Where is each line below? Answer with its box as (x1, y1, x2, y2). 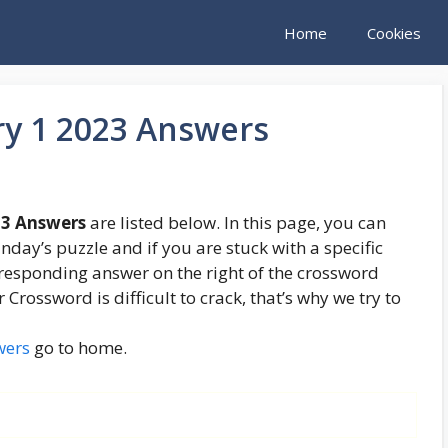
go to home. (30, 336, 127, 360)
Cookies (367, 22, 421, 43)
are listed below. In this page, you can (86, 211, 386, 235)
